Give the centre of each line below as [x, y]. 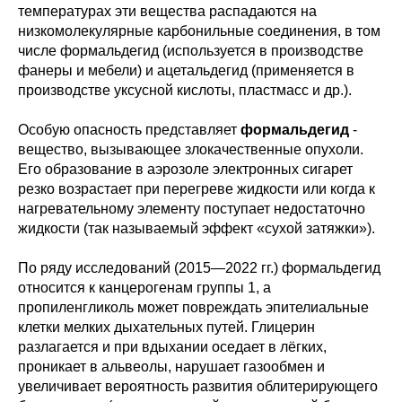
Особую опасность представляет [129, 130]
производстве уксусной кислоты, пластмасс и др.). [185, 90]
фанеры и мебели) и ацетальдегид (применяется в [186, 70]
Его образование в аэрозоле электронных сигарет [185, 169]
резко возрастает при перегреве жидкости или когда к [197, 189]
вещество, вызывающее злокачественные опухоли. [191, 149]
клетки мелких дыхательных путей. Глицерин [166, 327]
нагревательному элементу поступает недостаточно [192, 209]
